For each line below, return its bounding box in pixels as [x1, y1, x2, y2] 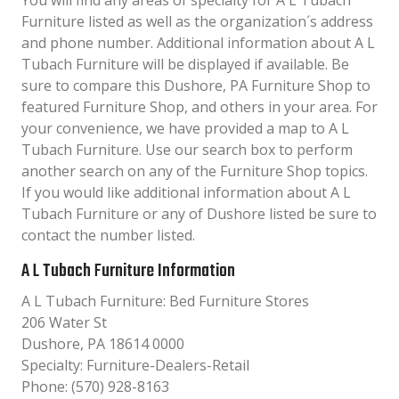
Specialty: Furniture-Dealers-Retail [21, 355, 249, 375]
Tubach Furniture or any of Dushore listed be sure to [21, 204, 377, 224]
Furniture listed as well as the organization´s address [21, 12, 373, 31]
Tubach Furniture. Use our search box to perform [21, 140, 353, 159]
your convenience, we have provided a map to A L [21, 118, 349, 138]
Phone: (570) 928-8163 [21, 377, 169, 396]
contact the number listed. [21, 225, 195, 245]
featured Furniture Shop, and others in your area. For [21, 97, 378, 117]
